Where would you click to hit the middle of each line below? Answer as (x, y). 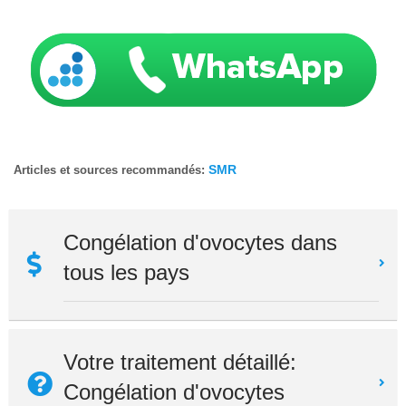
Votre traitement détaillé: (180, 362)
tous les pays (126, 272)
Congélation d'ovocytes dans (200, 242)
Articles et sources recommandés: (111, 170)
